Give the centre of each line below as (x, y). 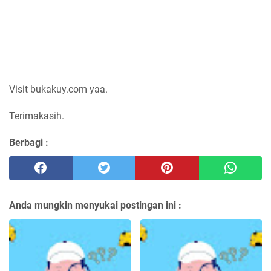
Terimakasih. (37, 116)
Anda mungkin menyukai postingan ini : (95, 206)
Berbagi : (29, 143)
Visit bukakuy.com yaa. (58, 90)
